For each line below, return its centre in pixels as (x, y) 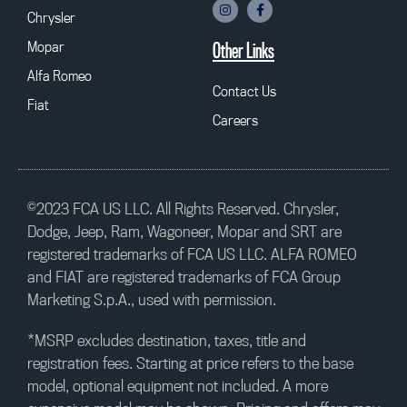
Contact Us (244, 90)
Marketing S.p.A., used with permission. (152, 299)
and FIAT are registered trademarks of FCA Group (184, 276)
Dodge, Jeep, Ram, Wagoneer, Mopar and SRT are (184, 231)
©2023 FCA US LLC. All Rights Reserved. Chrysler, (183, 208)
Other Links (243, 50)
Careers (235, 119)
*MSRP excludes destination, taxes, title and (167, 340)
